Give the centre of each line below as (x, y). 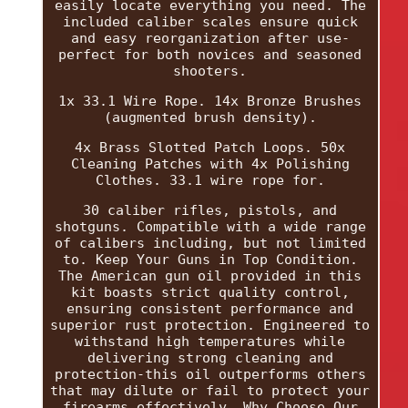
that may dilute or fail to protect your (210, 390)
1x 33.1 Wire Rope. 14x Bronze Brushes (210, 101)
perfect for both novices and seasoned (210, 54)
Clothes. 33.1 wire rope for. (210, 180)
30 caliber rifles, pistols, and (210, 210)
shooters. (210, 71)
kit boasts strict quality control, (210, 292)
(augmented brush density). (210, 117)
